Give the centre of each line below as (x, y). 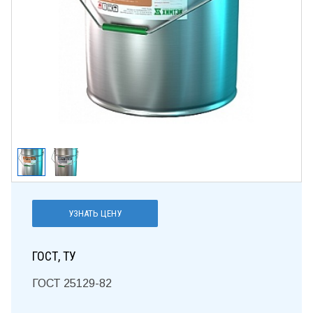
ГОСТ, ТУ (54, 256)
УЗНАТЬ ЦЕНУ (111, 214)
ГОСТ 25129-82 (72, 284)
